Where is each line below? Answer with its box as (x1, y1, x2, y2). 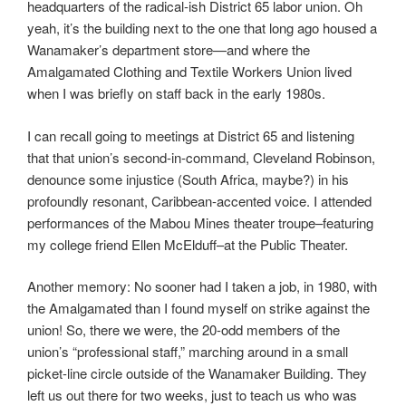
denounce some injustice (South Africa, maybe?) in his (27, 169, 349, 188)
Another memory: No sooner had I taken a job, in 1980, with (27, 276, 377, 296)
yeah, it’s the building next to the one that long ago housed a (27, 18, 377, 38)
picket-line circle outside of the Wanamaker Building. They (27, 363, 367, 383)
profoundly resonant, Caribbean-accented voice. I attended (27, 190, 372, 210)
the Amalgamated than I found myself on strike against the (27, 298, 370, 318)
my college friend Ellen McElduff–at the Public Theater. (27, 234, 348, 254)
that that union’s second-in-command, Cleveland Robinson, (27, 147, 375, 167)
